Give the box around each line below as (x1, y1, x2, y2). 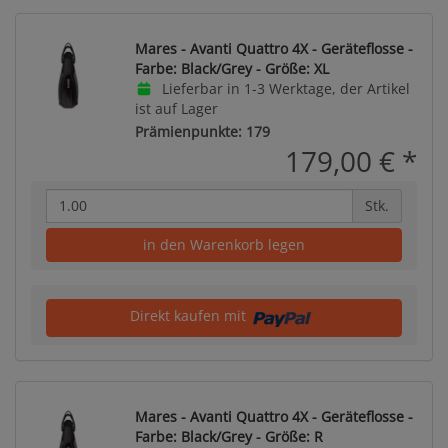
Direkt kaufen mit (129, 305, 250, 325)
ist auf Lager (135, 99, 218, 118)
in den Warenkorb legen (143, 234, 305, 254)
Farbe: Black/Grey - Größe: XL (135, 59, 329, 78)
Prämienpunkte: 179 (135, 121, 270, 141)
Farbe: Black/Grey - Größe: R (135, 426, 323, 446)
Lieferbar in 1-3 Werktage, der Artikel (157, 79, 410, 98)
